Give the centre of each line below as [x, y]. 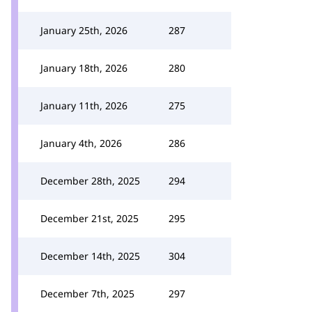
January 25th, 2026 [84, 30]
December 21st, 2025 [89, 218]
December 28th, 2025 [90, 181]
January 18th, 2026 [84, 68]
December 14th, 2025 [90, 256]
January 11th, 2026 [84, 106]
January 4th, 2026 [81, 143]
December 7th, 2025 [87, 294]
